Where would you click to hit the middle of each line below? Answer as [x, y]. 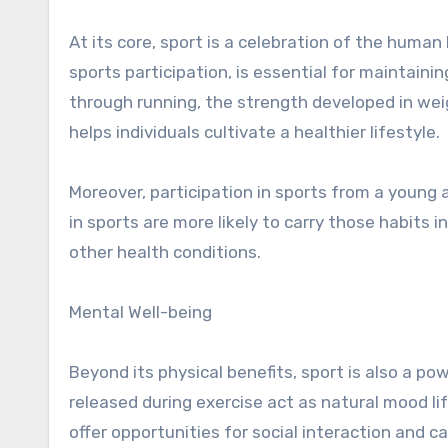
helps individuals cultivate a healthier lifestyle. [254, 132]
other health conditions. [165, 252]
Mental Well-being [140, 312]
